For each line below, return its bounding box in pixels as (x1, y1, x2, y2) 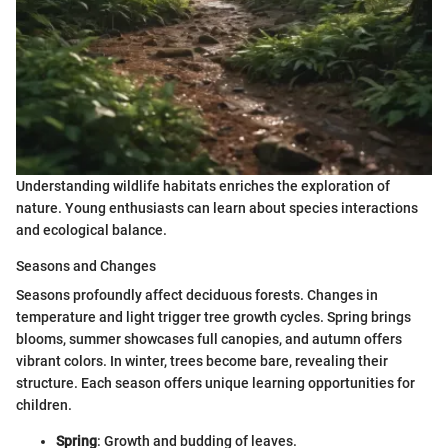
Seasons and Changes (16, 257, 156, 274)
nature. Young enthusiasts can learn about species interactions (16, 199, 418, 216)
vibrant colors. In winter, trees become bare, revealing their (16, 352, 388, 369)
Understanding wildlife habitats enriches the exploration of (16, 177, 390, 194)
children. (16, 396, 72, 413)
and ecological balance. (16, 221, 167, 238)
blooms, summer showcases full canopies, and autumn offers (16, 330, 402, 347)
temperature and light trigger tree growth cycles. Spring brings (16, 308, 411, 325)
